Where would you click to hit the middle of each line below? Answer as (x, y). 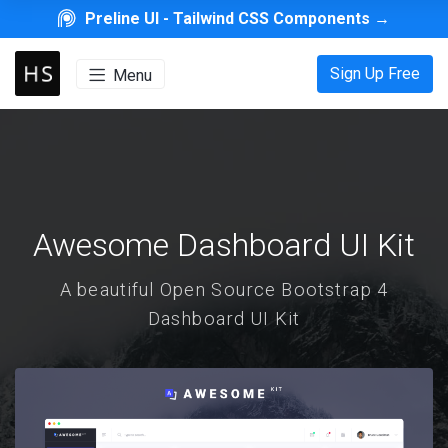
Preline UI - (129, 18)
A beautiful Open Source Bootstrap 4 (223, 290)
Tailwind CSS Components (272, 18)
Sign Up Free (375, 73)
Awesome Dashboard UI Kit (224, 245)
